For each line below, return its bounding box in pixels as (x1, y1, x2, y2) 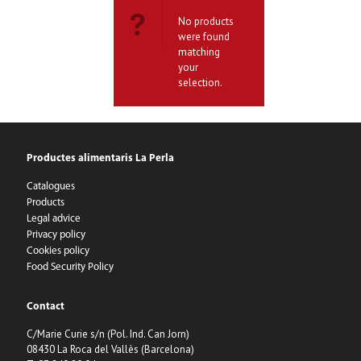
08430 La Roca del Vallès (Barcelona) (27, 342, 194, 356)
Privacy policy (27, 230, 85, 240)
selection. (178, 76, 222, 89)
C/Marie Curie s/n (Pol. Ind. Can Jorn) (27, 327, 189, 341)
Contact (27, 301, 64, 312)
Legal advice (27, 214, 81, 224)
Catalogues (27, 181, 75, 192)
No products (178, 15, 234, 28)
